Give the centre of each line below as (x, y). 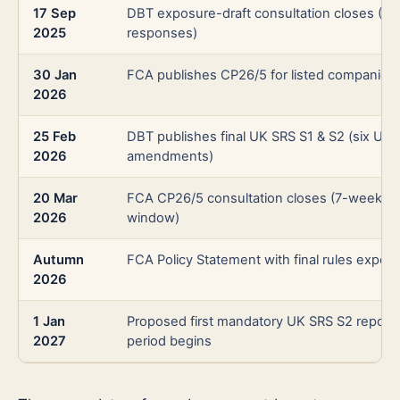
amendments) (170, 157)
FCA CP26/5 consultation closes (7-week (254, 199)
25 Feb (54, 137)
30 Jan (55, 75)
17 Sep (54, 14)
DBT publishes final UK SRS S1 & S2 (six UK (259, 137)
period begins (169, 342)
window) (153, 218)
